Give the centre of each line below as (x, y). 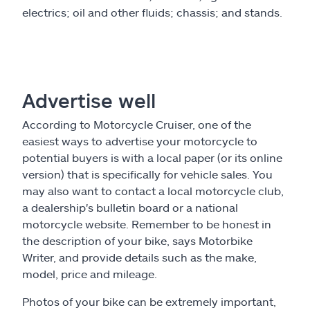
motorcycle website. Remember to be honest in (147, 224)
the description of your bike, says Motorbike (137, 240)
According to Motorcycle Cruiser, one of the (137, 124)
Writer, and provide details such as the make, (139, 257)
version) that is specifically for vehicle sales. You (147, 174)
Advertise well (89, 100)
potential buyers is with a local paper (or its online (152, 157)
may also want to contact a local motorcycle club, (153, 190)
